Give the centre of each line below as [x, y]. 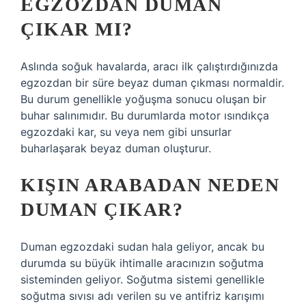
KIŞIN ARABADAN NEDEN [150, 185]
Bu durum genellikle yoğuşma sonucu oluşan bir [143, 99]
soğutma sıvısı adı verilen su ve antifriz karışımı [142, 296]
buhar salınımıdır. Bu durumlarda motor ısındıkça [145, 115]
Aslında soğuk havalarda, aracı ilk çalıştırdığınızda [149, 66]
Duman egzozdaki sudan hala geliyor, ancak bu [142, 247]
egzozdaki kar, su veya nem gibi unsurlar [126, 132]
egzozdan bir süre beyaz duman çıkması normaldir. [152, 83]
